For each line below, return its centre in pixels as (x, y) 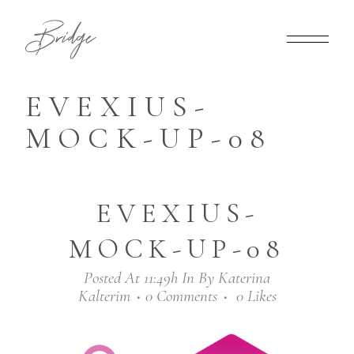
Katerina (244, 278)
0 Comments (181, 296)
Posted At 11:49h (131, 278)
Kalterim (104, 296)
